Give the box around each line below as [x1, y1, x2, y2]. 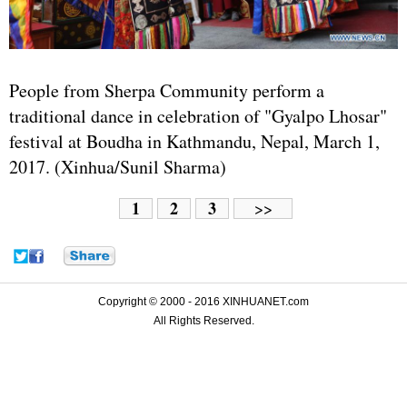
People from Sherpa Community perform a [9, 78, 324, 104]
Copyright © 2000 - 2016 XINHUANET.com [98, 295, 309, 309]
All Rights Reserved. [153, 314, 254, 328]
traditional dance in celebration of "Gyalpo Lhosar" [9, 104, 387, 129]
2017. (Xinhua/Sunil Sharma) [9, 154, 226, 180]
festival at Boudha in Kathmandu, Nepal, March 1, [9, 129, 380, 154]
